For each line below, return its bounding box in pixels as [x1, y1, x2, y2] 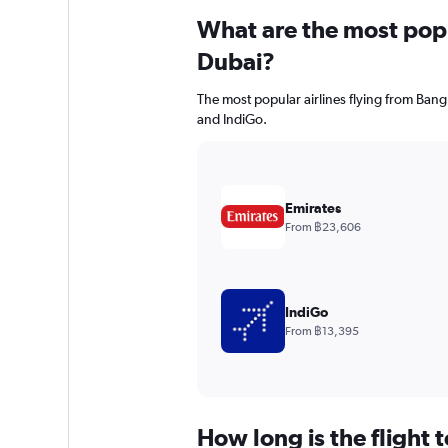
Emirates [284, 199, 341, 216]
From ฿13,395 [284, 323, 359, 338]
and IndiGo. [196, 110, 267, 127]
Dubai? [196, 46, 275, 75]
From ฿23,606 [284, 219, 361, 234]
